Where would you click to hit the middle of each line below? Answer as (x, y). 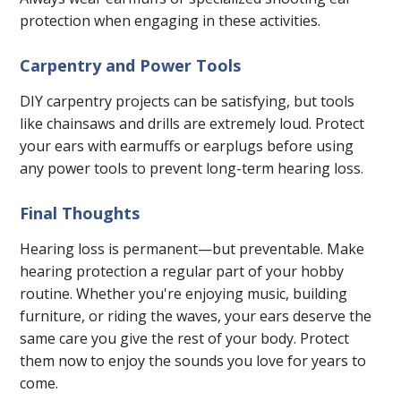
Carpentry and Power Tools (131, 66)
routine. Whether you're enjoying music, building (184, 294)
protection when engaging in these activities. (171, 21)
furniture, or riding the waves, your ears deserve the (196, 316)
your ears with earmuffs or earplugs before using (187, 146)
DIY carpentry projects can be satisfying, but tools (188, 102)
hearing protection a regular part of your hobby (182, 272)
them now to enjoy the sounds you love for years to (193, 361)
